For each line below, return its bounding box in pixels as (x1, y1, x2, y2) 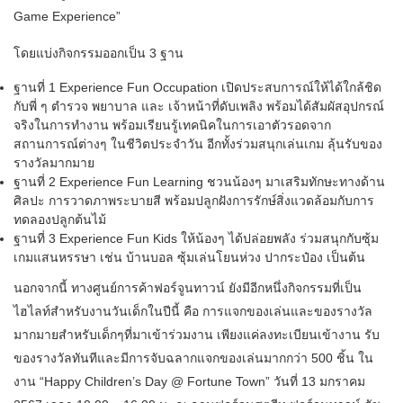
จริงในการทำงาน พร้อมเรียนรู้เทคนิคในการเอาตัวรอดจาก (13, 118, 331, 133)
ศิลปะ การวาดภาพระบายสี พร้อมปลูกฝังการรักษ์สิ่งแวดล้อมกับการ (13, 193, 374, 209)
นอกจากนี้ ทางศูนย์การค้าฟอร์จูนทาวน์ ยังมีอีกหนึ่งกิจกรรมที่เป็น (13, 281, 362, 296)
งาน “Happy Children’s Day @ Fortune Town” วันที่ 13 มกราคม (13, 374, 365, 390)
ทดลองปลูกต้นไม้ (13, 212, 106, 228)
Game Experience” (13, 9, 121, 24)
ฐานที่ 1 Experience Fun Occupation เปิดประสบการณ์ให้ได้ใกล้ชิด (13, 80, 381, 95)
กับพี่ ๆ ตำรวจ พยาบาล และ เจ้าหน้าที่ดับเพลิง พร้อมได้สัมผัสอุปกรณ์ (13, 99, 384, 114)
